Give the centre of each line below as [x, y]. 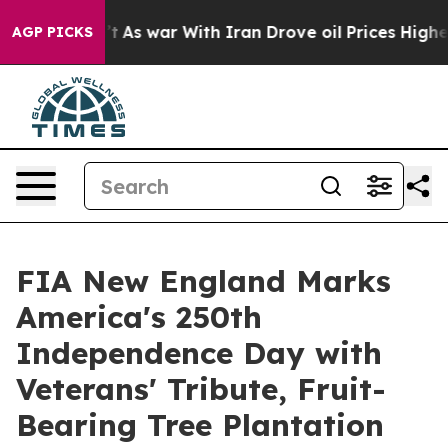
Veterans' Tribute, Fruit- [201, 389]
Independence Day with [199, 353]
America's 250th [139, 317]
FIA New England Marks [203, 281]
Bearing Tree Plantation [200, 425]
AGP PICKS [52, 32]
